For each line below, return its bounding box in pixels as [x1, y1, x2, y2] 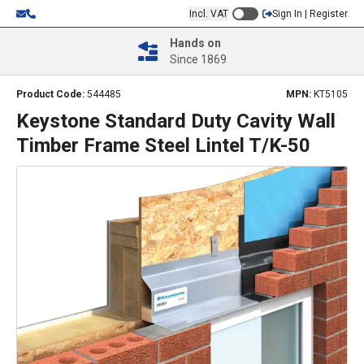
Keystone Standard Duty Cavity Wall [16, 110, 336, 132]
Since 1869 [169, 53, 227, 66]
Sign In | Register [272, 7, 348, 19]
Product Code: [16, 89, 87, 100]
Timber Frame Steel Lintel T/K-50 [16, 134, 310, 157]
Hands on [169, 37, 221, 50]
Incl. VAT [189, 7, 228, 19]
